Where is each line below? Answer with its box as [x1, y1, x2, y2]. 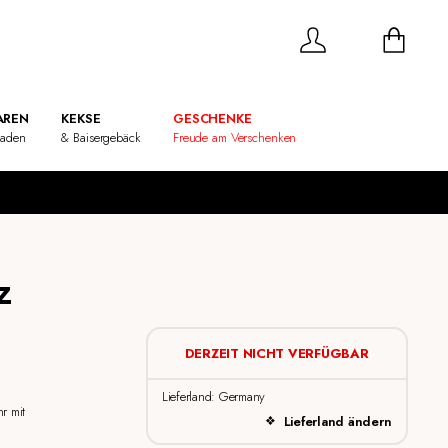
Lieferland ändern [283, 411, 392, 431]
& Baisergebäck [61, 127, 141, 147]
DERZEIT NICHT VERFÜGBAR [184, 343, 369, 363]
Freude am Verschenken [173, 127, 297, 147]
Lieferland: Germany [161, 387, 266, 407]
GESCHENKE [173, 108, 252, 128]
